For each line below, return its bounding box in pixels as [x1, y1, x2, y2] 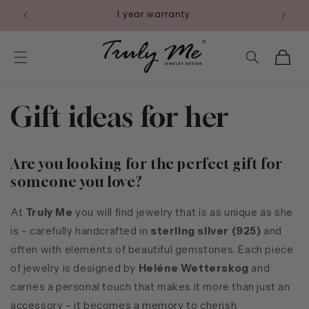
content [20, 14, 62, 28]
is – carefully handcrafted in [10, 223, 151, 237]
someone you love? [10, 173, 143, 190]
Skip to [20, 2, 57, 16]
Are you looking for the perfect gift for [10, 155, 283, 172]
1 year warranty [116, 8, 190, 20]
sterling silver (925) [150, 223, 261, 237]
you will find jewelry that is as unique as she [72, 205, 293, 219]
